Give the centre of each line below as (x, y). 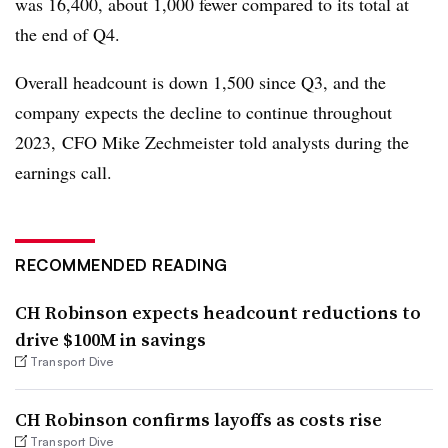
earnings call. (63, 172)
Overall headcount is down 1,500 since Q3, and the (200, 82)
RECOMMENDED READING (121, 265)
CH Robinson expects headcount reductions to (218, 312)
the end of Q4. (67, 34)
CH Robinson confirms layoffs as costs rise (198, 420)
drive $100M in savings (110, 339)
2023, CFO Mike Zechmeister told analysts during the (212, 142)
